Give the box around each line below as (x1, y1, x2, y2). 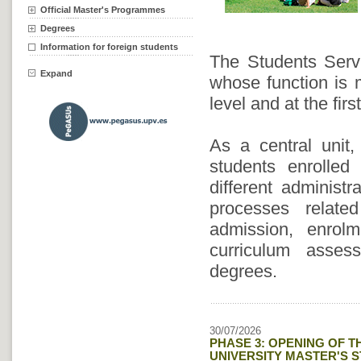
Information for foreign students (40, 42, 178, 52)
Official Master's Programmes (40, 5, 165, 15)
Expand (40, 68, 73, 78)
